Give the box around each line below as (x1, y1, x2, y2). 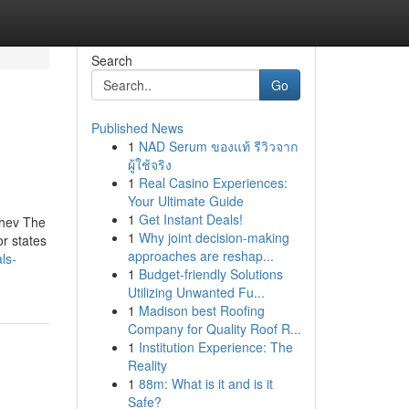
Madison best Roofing (138, 301, 265, 320)
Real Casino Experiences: (138, 173, 288, 192)
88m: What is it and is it (138, 374, 273, 393)
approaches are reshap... (127, 246, 274, 265)
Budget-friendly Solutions (138, 265, 283, 283)
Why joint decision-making (138, 228, 289, 246)
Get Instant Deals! (138, 210, 243, 228)
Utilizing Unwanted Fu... (127, 283, 265, 301)
